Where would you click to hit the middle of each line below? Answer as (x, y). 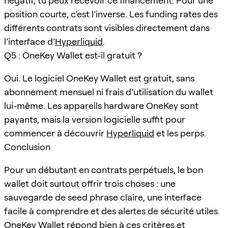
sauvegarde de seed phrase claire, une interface (103, 197)
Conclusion (27, 147)
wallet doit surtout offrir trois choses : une (90, 183)
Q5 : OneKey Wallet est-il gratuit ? (73, 55)
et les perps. (180, 133)
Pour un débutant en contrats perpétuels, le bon (104, 169)
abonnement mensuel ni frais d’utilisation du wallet (109, 92)
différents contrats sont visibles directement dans (107, 27)
